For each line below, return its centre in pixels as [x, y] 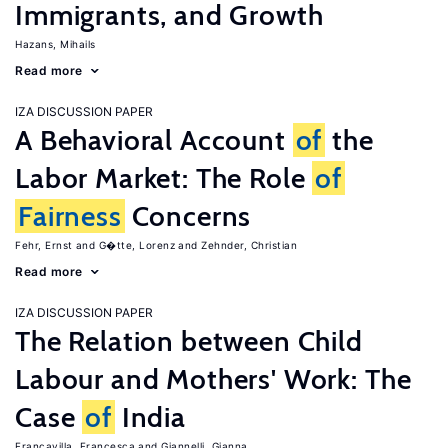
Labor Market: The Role [164, 178]
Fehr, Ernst [44, 245]
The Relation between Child [189, 341]
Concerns [188, 216]
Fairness [70, 216]
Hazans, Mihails [55, 44]
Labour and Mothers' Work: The [213, 379]
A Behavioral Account [154, 140]
